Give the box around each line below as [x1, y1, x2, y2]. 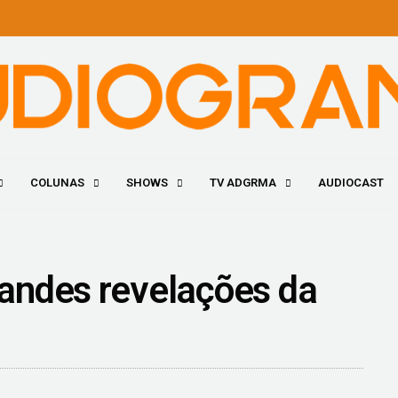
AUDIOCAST [317, 176, 384, 190]
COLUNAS [29, 176, 84, 190]
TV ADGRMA [209, 176, 276, 190]
